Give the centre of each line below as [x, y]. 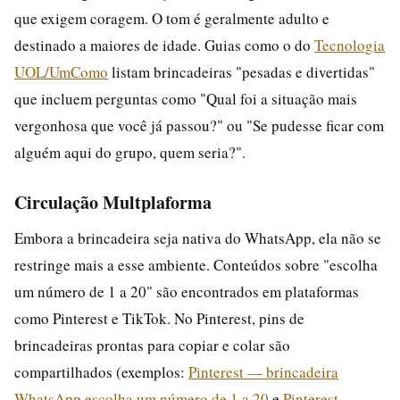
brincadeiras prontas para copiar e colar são [152, 345]
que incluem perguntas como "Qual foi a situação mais [186, 98]
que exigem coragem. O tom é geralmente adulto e [172, 18]
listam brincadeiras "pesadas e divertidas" [242, 71]
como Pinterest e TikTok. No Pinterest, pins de [159, 318]
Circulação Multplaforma [113, 202]
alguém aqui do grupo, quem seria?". [130, 152]
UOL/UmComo [61, 71]
